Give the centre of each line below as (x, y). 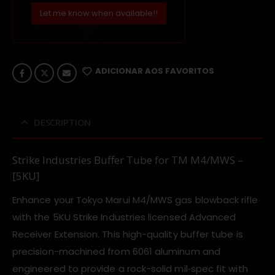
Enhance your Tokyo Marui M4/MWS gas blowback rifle (135, 199)
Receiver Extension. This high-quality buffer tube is (128, 234)
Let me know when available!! (99, 13)
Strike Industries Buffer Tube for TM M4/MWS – (128, 160)
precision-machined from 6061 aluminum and (116, 251)
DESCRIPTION (62, 122)
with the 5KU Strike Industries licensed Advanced (124, 217)
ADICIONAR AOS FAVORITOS (155, 71)
